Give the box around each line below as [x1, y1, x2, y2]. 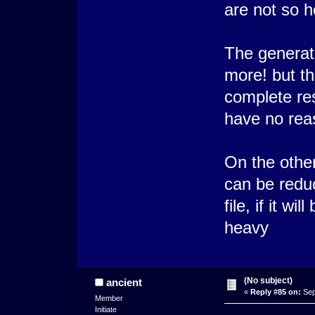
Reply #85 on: [250, 288, 301, 297]
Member [94, 294, 123, 303]
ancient [106, 276, 143, 289]
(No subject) [243, 276, 292, 286]
